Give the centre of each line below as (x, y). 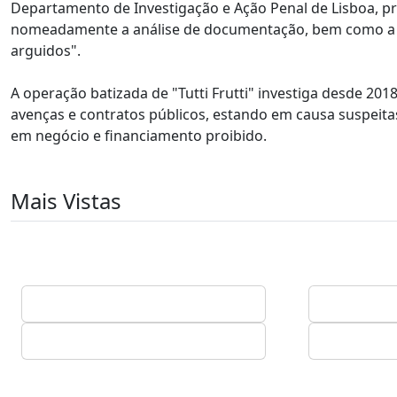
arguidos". (46, 51)
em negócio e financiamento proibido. (139, 136)
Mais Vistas (66, 201)
